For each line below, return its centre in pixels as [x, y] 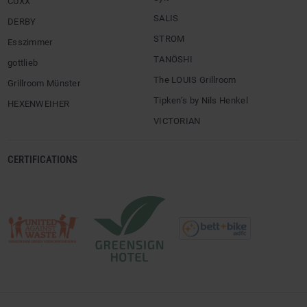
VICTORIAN [177, 121]
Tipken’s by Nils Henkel [201, 100]
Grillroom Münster [44, 83]
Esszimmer [30, 42]
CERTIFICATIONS [42, 160]
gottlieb [23, 63]
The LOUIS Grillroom [195, 80]
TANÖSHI [173, 59]
